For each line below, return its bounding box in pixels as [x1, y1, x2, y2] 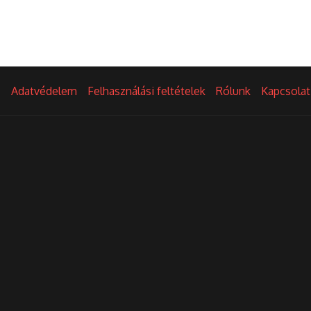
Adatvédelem [11, 84, 77, 98]
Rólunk [216, 84, 251, 98]
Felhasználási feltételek [87, 84, 205, 98]
